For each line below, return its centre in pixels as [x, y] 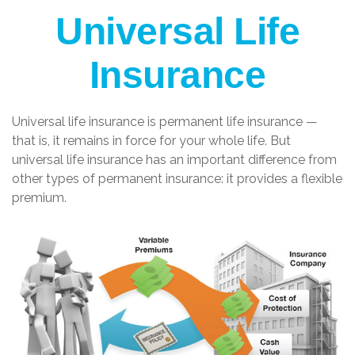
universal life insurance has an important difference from [174, 160]
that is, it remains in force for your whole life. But [151, 141]
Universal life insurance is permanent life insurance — [165, 122]
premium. [39, 198]
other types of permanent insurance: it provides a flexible [177, 179]
